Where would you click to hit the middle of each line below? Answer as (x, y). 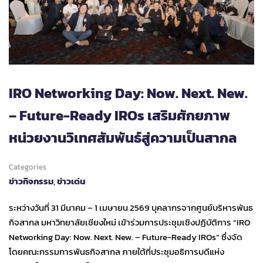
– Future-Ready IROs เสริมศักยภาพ (119, 116)
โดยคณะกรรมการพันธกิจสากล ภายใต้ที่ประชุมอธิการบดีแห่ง (117, 252)
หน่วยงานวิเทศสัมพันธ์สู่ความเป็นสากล (123, 138)
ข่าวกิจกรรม (31, 181)
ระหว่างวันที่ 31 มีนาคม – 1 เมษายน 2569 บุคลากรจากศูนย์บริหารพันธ (131, 208)
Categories (28, 167)
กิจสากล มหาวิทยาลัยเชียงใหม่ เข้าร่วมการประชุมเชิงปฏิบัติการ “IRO (129, 222)
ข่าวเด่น (71, 181)
